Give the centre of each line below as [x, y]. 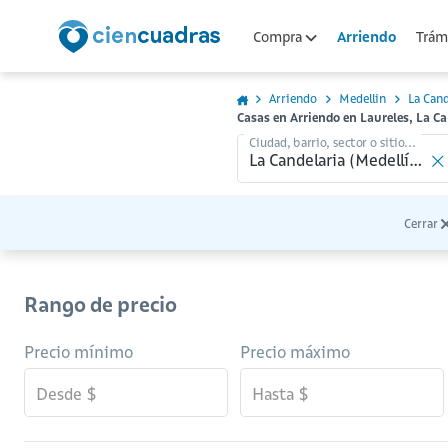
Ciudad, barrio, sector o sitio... [332, 142]
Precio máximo [295, 352]
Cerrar [421, 223]
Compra [279, 36]
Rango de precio [100, 304]
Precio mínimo [78, 352]
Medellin [362, 98]
